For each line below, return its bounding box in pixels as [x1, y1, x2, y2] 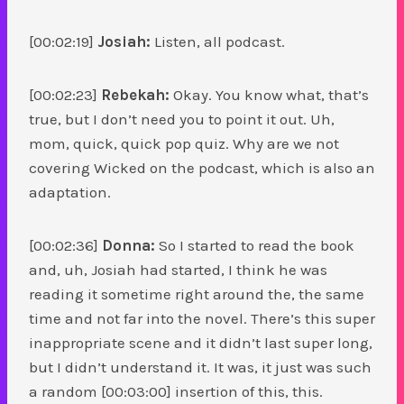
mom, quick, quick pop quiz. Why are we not [29, 133, 339, 152]
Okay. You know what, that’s [170, 85, 369, 104]
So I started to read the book [155, 235, 354, 254]
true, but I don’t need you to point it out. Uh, [29, 109, 335, 128]
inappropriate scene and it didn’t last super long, [29, 333, 372, 352]
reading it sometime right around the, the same [29, 284, 364, 303]
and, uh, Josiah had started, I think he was [29, 260, 327, 279]
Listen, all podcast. [151, 32, 289, 50]
